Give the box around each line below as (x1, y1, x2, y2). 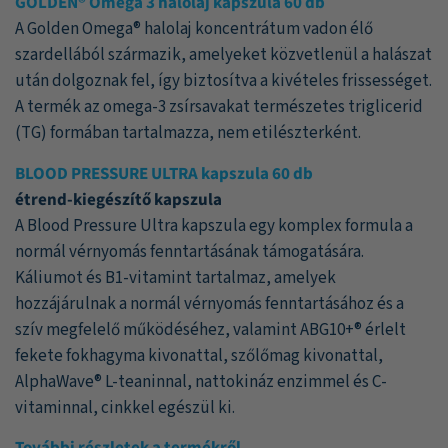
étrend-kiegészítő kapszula (15, 187, 222, 212)
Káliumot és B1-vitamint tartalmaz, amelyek (15, 265, 336, 290)
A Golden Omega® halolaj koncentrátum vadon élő (15, 17, 373, 42)
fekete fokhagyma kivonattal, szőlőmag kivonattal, (15, 343, 383, 368)
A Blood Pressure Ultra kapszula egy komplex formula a (15, 213, 413, 238)
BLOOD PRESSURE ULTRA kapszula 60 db (15, 161, 313, 186)
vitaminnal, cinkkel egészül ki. (15, 395, 235, 420)
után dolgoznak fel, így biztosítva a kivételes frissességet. (15, 69, 432, 94)
